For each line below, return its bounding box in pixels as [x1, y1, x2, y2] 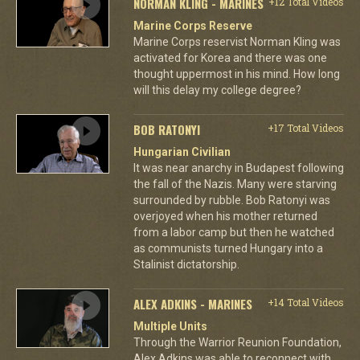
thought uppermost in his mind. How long [133, 67, 340, 80]
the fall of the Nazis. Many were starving [133, 177, 337, 190]
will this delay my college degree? [133, 83, 301, 96]
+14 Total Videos [267, 295, 344, 309]
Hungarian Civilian [133, 145, 231, 158]
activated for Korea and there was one [133, 51, 327, 64]
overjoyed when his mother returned [133, 209, 317, 223]
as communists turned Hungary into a [133, 241, 323, 255]
